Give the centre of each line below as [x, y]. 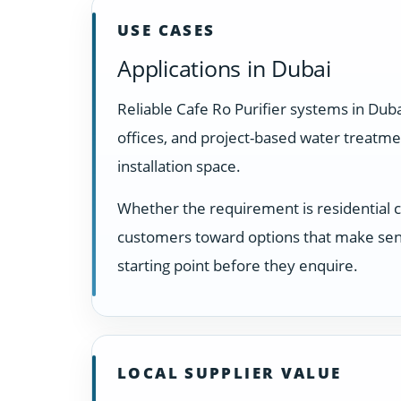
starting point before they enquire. [238, 265]
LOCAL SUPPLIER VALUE [230, 373]
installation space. [179, 166]
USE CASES [166, 30]
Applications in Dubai [224, 68]
